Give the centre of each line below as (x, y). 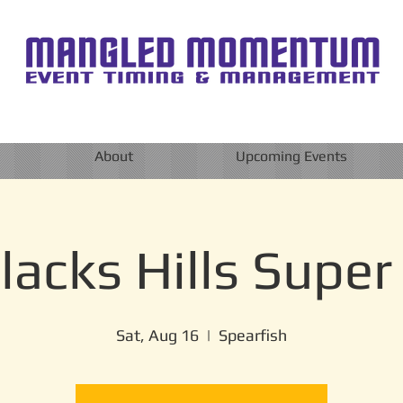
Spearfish (253, 335)
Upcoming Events (291, 156)
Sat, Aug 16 (157, 335)
